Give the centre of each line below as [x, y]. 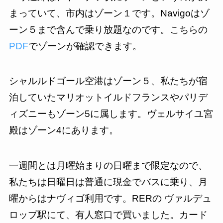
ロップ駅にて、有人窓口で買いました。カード [108, 215]
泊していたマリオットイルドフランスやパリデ [108, 98]
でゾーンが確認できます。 [85, 46]
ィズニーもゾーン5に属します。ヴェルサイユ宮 [111, 114]
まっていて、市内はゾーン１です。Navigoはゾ [109, 13]
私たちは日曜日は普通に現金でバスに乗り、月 [108, 182]
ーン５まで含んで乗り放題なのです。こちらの [108, 29]
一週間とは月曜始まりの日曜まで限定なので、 [108, 165]
